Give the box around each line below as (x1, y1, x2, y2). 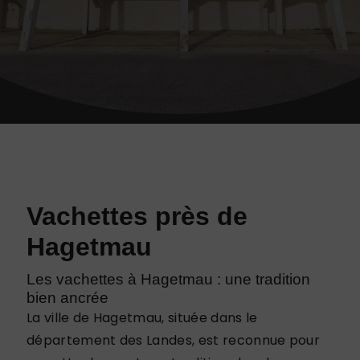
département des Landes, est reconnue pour (27, 330, 321, 350)
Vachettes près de (27, 202, 247, 231)
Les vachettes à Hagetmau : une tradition (27, 270, 310, 288)
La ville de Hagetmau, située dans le (27, 308, 258, 327)
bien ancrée (27, 288, 108, 306)
